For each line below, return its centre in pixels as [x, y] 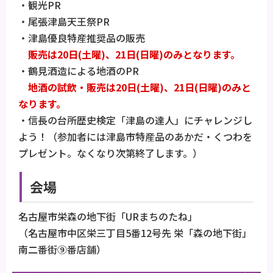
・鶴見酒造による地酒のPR [79, 70]
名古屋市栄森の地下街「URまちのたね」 [108, 216]
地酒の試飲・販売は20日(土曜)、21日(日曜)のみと [135, 87]
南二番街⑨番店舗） [62, 249]
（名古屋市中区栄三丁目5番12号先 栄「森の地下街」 [135, 232]
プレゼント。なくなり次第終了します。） [110, 153]
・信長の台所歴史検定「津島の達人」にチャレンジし [135, 120]
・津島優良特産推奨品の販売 [82, 37]
